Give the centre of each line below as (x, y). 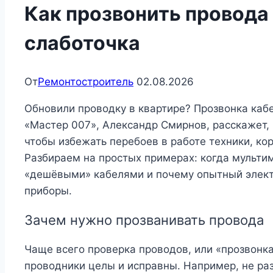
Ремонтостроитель (86, 82)
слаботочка (82, 43)
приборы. (48, 191)
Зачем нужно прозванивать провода (144, 220)
